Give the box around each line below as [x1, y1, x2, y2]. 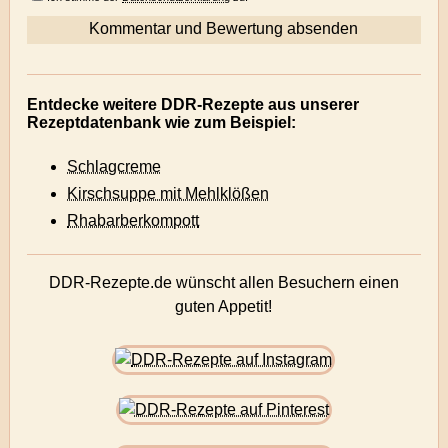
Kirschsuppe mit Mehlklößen [67, 185, 270, 203]
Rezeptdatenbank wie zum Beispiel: [27, 114, 297, 131]
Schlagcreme [67, 158, 162, 176]
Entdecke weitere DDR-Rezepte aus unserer [27, 96, 360, 113]
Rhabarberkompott [67, 212, 200, 230]
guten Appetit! [175, 298, 273, 316]
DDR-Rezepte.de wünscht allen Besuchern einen [48, 274, 399, 292]
